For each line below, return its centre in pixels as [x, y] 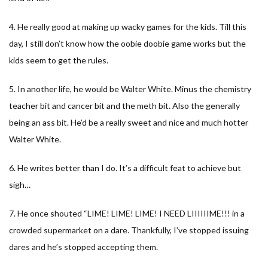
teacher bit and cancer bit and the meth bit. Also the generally [124, 105]
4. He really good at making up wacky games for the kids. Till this [128, 26]
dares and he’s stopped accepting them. [83, 246]
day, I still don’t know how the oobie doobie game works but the [127, 43]
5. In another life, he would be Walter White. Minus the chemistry [130, 89]
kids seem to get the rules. [59, 60]
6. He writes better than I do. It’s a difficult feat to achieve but [125, 167]
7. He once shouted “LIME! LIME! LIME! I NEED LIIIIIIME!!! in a [127, 213]
